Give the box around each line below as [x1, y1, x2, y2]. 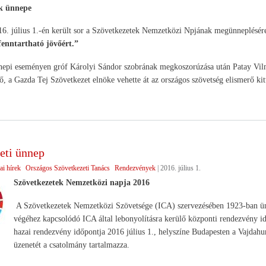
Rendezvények [114, 163, 156, 172]
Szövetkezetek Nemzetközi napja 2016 [13, 178, 150, 187]
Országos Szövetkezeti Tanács [25, 163, 110, 172]
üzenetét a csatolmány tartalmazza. [13, 240, 129, 249]
